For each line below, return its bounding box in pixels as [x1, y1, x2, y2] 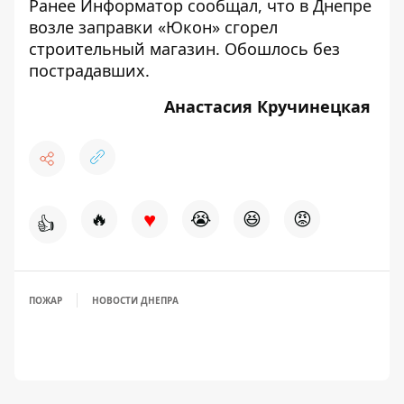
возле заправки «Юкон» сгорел [29, 16, 278, 38]
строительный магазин [29, 38, 216, 60]
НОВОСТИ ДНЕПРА [92, 294, 179, 307]
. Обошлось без [216, 38, 340, 60]
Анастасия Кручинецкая [164, 96, 375, 117]
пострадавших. [29, 60, 150, 81]
